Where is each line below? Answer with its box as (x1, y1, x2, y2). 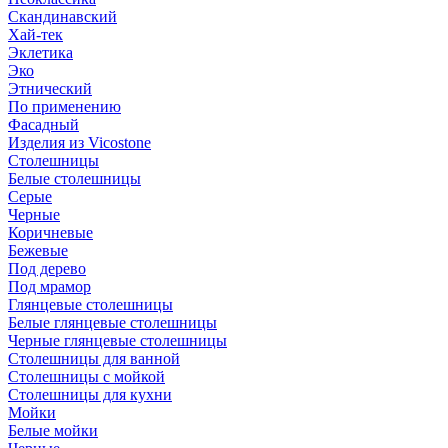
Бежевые (8, 242, 68, 259)
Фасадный (8, 116, 79, 133)
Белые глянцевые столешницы (8, 314, 217, 331)
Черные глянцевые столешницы (8, 332, 227, 349)
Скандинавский (8, 8, 117, 25)
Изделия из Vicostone (8, 134, 151, 151)
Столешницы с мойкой (8, 368, 165, 385)
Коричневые (8, 224, 93, 241)
